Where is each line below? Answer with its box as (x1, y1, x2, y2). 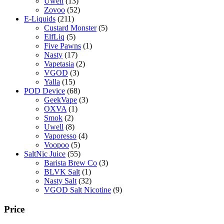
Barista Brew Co (44, 158, 97, 167)
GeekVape (44, 95, 77, 104)
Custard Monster (44, 23, 96, 32)
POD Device (24, 86, 65, 95)
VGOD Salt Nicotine (44, 185, 111, 194)
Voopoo (44, 140, 69, 149)
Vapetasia (44, 59, 74, 68)
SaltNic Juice (24, 149, 65, 158)
